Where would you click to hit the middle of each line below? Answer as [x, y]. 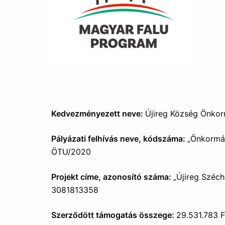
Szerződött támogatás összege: [114, 215]
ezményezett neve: [108, 114]
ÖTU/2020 [71, 152]
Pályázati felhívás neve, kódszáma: [119, 139]
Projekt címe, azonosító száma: [112, 177]
